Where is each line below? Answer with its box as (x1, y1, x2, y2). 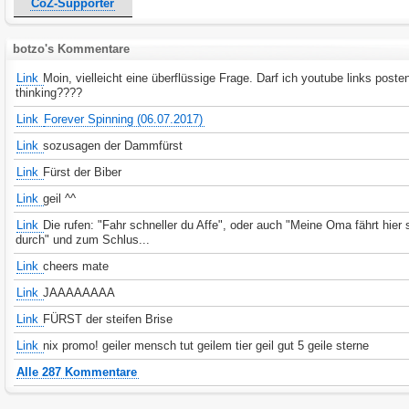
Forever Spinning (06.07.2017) (44, 112, 204, 126)
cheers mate (43, 259, 110, 273)
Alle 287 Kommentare (16, 365, 138, 379)
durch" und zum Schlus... (16, 233, 151, 246)
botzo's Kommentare (13, 42, 131, 56)
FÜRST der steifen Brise (43, 312, 173, 326)
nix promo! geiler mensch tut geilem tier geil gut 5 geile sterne (43, 339, 370, 352)
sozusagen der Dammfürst (43, 139, 184, 152)
